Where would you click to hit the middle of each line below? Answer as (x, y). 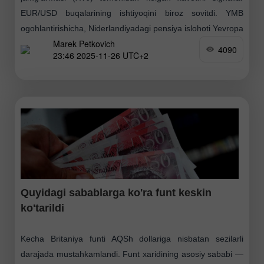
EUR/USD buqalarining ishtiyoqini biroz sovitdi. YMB (132, 13)
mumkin (35, 59)
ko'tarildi (42, 208)
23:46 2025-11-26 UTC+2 (101, 55)
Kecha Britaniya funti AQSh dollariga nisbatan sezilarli (132, 239)
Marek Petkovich (84, 43)
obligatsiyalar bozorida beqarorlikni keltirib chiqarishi (132, 44)
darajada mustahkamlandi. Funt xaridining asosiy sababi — (132, 254)
